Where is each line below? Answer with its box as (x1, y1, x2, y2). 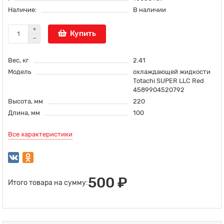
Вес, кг (8, 56, 29, 64)
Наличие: (8, 5, 36, 13)
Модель (8, 67, 31, 75)
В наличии (132, 5, 166, 13)
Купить (70, 29, 96, 38)
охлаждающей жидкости (132, 67, 210, 75)
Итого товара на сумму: (8, 178, 88, 187)
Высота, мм (8, 97, 43, 105)
